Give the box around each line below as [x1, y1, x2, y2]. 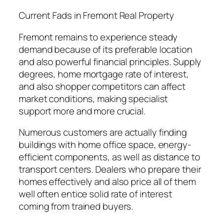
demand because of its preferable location [19, 42, 192, 56]
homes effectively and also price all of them [19, 175, 196, 188]
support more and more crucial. [19, 104, 146, 117]
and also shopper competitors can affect [19, 79, 186, 93]
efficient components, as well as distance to [19, 150, 200, 164]
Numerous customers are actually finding [19, 126, 187, 139]
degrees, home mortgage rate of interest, [19, 67, 189, 80]
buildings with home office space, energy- [19, 138, 191, 151]
